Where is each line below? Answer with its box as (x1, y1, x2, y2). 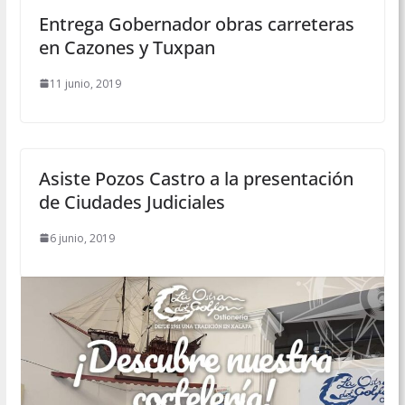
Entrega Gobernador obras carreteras (38, 11, 354, 36)
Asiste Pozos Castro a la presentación (38, 165, 353, 191)
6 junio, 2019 (49, 230, 115, 246)
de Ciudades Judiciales (38, 189, 225, 214)
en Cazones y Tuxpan (38, 34, 215, 60)
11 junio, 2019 (49, 75, 121, 91)
